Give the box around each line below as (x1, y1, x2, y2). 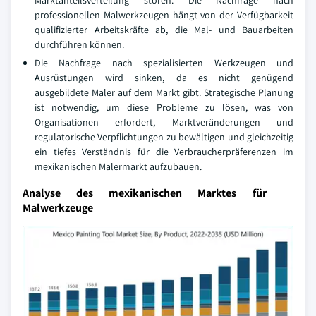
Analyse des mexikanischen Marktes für (23, 186, 267, 200)
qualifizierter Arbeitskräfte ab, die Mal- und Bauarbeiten (35, 23, 293, 36)
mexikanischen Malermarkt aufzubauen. (35, 160, 202, 173)
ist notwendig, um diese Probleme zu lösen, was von (35, 101, 293, 114)
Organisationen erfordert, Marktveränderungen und (35, 116, 293, 128)
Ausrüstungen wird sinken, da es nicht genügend (35, 71, 293, 84)
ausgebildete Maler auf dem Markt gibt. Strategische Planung (35, 86, 293, 99)
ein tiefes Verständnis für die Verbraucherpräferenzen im (35, 145, 293, 158)
